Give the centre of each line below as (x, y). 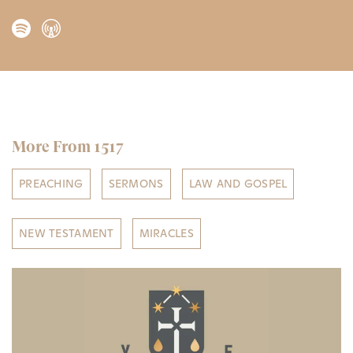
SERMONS (136, 184)
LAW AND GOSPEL (238, 184)
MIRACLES (166, 234)
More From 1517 (68, 147)
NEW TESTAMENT (67, 234)
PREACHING (51, 184)
